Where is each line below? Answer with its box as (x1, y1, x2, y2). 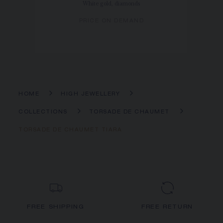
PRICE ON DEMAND (79, 18, 144, 24)
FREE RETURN (141, 205, 194, 210)
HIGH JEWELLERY (61, 92, 120, 97)
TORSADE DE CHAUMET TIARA (18, 128, 122, 133)
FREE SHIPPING (27, 205, 85, 210)
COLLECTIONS (18, 110, 68, 115)
